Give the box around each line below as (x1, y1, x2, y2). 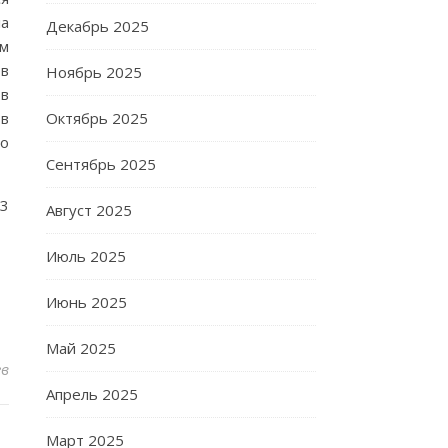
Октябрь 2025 (46, 108, 148, 128)
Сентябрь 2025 (46, 154, 156, 174)
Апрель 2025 (46, 384, 138, 404)
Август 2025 (46, 200, 132, 220)
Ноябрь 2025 (46, 62, 142, 82)
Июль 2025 (46, 246, 126, 266)
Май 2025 (46, 338, 116, 358)
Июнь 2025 (46, 292, 127, 312)
